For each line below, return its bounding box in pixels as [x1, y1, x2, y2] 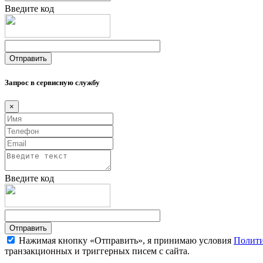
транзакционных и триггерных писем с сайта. [5, 245, 190, 256]
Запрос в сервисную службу [5, 77, 100, 87]
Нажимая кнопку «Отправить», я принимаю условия [16, 235, 234, 245]
